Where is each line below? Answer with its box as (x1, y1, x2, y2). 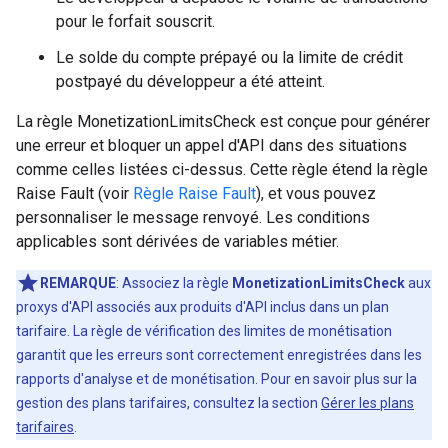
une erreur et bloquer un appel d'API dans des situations (16, 136, 407, 155)
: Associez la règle (116, 275, 232, 291)
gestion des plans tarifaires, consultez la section (16, 395, 321, 411)
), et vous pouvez (256, 184, 376, 203)
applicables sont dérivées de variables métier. (16, 232, 339, 251)
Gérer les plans (321, 395, 414, 411)
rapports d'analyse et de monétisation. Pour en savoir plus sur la (16, 371, 417, 387)
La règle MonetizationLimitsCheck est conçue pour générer (16, 112, 430, 131)
